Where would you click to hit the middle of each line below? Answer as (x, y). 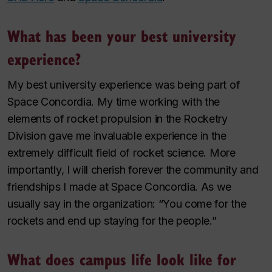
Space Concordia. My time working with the (114, 102)
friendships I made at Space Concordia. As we (120, 187)
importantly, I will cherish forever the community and (133, 170)
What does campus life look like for (122, 259)
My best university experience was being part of (124, 85)
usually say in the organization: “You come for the (127, 204)
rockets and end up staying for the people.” (112, 221)
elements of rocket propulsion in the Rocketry (117, 119)
